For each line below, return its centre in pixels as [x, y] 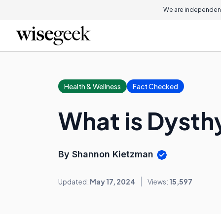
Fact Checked [155, 86]
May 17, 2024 [112, 182]
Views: [158, 182]
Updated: [74, 182]
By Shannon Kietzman [107, 154]
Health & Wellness [92, 86]
